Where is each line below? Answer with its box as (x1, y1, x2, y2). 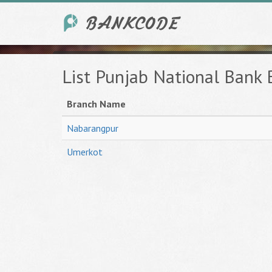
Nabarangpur (67, 122, 118, 134)
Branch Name (67, 98, 126, 110)
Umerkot (67, 146, 103, 158)
